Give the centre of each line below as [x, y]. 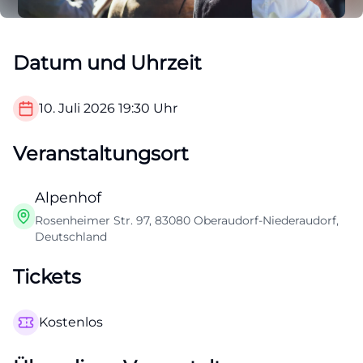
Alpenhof [68, 197]
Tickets [47, 276]
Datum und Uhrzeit [107, 62]
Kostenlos [71, 322]
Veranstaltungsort [101, 153]
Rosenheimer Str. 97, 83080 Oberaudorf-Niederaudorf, [186, 220]
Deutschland [70, 236]
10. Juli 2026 [77, 108]
